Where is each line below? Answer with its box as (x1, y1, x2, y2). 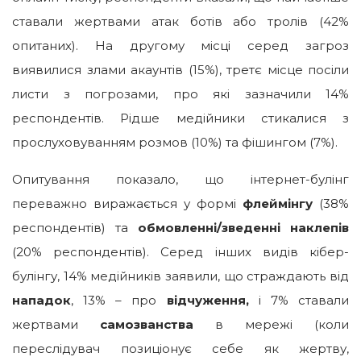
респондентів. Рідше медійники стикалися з (12, 110, 349, 127)
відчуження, (166, 293, 249, 309)
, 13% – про (71, 293, 167, 309)
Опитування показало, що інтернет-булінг (12, 172, 349, 188)
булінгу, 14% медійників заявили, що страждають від (12, 268, 349, 284)
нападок (12, 293, 71, 309)
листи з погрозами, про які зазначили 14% (12, 86, 349, 102)
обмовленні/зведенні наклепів (138, 220, 349, 236)
